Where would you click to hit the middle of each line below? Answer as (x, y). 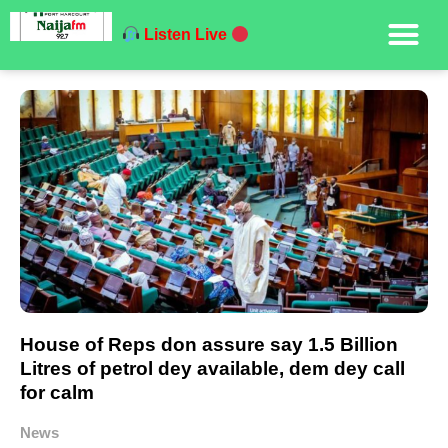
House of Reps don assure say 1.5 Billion (209, 345)
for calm (57, 393)
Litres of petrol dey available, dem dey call (212, 369)
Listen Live (187, 35)
